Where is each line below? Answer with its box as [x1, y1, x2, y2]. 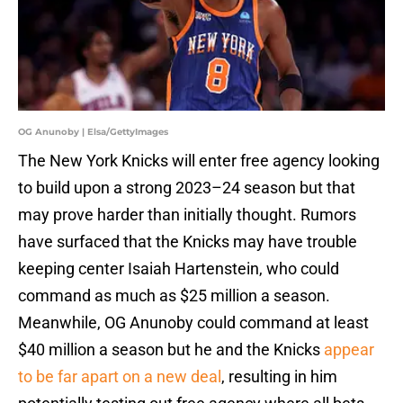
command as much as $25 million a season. [18, 286, 330, 306]
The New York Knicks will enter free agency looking [18, 151, 380, 171]
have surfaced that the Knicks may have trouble [18, 232, 357, 252]
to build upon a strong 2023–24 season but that [18, 178, 355, 198]
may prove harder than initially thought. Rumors [18, 205, 356, 225]
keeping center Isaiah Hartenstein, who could [18, 259, 339, 279]
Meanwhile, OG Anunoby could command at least [18, 313, 369, 333]
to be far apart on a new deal [18, 367, 221, 387]
